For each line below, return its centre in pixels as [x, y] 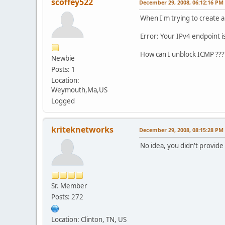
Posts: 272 [67, 197]
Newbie [63, 58]
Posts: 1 [63, 69]
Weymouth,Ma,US [79, 90]
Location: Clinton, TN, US [89, 219]
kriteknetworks [82, 129]
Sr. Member [69, 186]
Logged [63, 101]
